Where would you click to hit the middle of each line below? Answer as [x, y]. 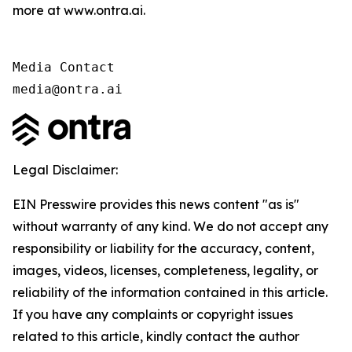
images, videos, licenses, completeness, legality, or [165, 270]
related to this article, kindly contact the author [156, 336]
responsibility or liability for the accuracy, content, [163, 248]
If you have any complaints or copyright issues [153, 314]
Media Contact [64, 67]
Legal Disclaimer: [65, 170]
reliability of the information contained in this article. [170, 292]
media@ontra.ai [68, 89]
